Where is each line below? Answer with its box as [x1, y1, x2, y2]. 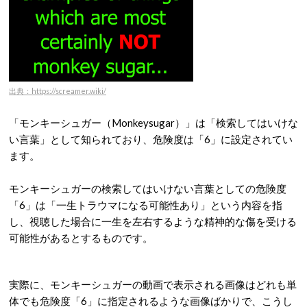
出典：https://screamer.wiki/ [9, 86, 106, 95]
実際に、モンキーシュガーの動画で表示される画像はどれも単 [9, 278, 297, 291]
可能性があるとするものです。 [9, 231, 153, 244]
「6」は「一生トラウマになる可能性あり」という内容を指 [9, 198, 282, 211]
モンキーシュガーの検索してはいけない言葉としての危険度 [9, 182, 286, 195]
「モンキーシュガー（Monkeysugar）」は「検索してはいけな [9, 116, 298, 129]
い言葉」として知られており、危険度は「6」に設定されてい [9, 132, 293, 145]
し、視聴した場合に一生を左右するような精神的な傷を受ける [9, 214, 297, 228]
